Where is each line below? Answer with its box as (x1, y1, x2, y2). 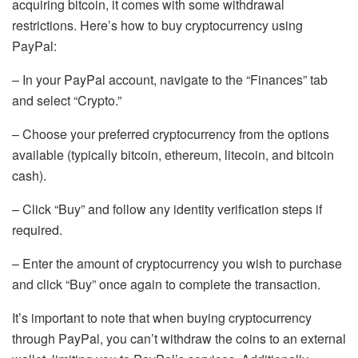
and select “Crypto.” (12, 91, 121, 110)
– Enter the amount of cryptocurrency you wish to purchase (12, 254, 342, 273)
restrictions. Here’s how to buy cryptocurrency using (12, 16, 303, 35)
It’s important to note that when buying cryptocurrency (12, 308, 312, 328)
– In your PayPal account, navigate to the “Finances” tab (12, 70, 328, 89)
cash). (12, 166, 46, 185)
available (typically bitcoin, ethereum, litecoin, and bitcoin (12, 145, 334, 165)
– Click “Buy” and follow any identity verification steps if (12, 200, 322, 219)
